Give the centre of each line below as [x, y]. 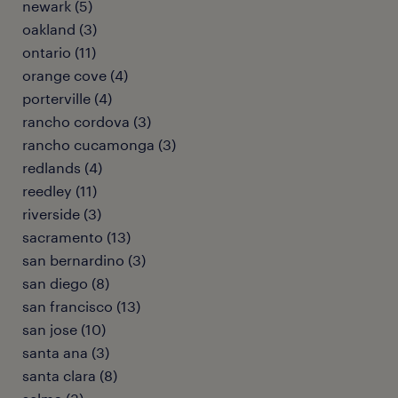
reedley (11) [60, 191]
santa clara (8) [70, 375]
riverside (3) [62, 214]
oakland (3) [60, 29]
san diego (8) [66, 283]
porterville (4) [67, 98]
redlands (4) [62, 167]
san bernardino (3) [84, 260]
